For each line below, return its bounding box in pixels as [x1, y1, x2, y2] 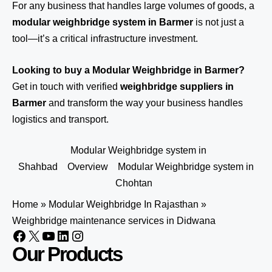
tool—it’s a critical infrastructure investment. [12, 33, 198, 44]
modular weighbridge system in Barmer [12, 17, 193, 27]
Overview [67, 161, 108, 172]
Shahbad [18, 161, 58, 172]
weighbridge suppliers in [120, 81, 234, 92]
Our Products [12, 243, 121, 265]
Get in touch [12, 81, 64, 92]
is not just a [193, 17, 244, 27]
